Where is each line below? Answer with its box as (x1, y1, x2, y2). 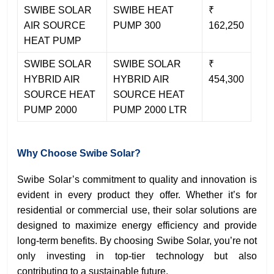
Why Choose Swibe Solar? (17, 148, 141, 159)
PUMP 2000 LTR (113, 105, 188, 116)
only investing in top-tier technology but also (17, 251, 257, 262)
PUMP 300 (113, 20, 161, 31)
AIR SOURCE (24, 20, 86, 31)
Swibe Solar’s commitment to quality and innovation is (17, 174, 257, 185)
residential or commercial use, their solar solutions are (17, 205, 257, 216)
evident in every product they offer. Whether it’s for (17, 190, 257, 201)
